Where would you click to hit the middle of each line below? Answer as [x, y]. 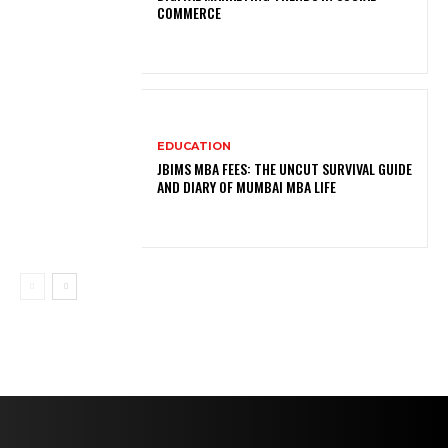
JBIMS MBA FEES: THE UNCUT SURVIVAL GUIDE [285, 169]
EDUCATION [194, 146]
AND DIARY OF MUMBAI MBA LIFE [247, 187]
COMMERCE [189, 13]
